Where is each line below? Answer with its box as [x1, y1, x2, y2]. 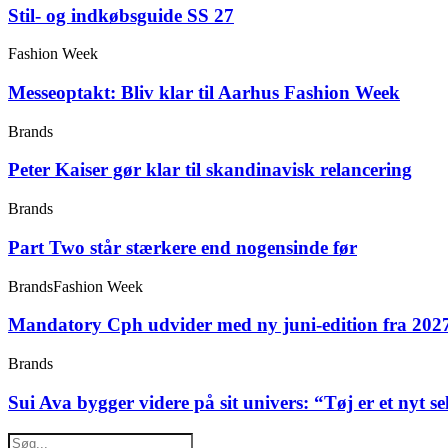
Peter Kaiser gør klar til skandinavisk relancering [8, 159, 412, 181]
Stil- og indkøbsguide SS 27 [8, 4, 234, 26]
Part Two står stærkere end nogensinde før [8, 236, 357, 258]
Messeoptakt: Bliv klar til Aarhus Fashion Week [8, 82, 400, 104]
